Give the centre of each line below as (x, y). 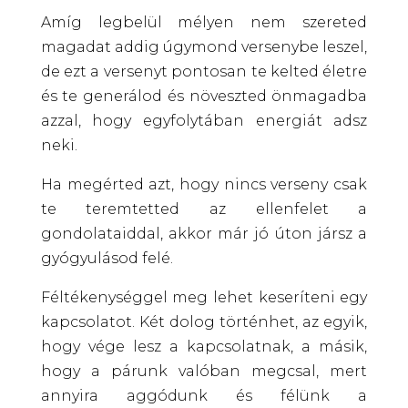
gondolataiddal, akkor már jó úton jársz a (204, 233)
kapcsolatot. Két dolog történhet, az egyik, (204, 321)
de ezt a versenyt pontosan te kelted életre (204, 71)
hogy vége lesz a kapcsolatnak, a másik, (204, 346)
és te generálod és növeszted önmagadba (204, 96)
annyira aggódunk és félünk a (204, 395)
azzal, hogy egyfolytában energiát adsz (204, 120)
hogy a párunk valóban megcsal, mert (204, 371)
